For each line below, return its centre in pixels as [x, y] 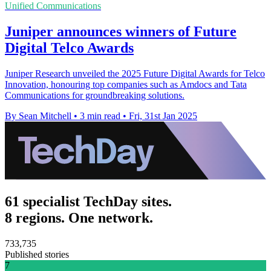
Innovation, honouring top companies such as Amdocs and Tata [126, 85]
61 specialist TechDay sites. [88, 202]
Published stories [37, 255]
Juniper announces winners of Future [121, 32]
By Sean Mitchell [38, 116]
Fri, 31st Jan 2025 [163, 116]
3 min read [100, 116]
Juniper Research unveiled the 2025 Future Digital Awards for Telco [135, 74]
